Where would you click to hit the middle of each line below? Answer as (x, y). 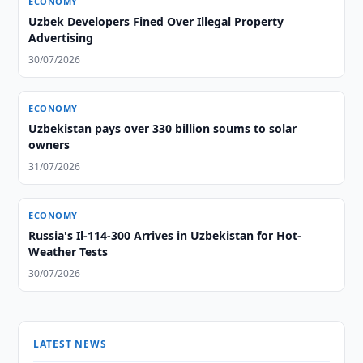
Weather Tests (68, 252)
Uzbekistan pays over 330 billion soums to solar (163, 128)
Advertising (61, 38)
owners (49, 145)
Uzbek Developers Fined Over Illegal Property (156, 21)
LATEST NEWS (70, 344)
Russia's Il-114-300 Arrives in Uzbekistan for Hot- (165, 235)
